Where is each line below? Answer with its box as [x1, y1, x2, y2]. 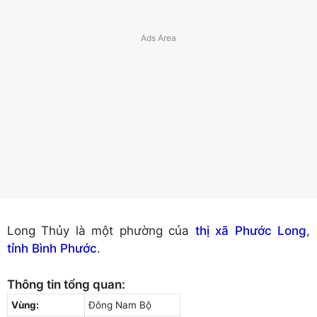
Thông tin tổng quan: [7, 277, 125, 292]
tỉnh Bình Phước [7, 241, 97, 256]
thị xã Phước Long [195, 224, 307, 238]
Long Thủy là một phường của [7, 224, 195, 238]
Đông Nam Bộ [88, 299, 151, 311]
